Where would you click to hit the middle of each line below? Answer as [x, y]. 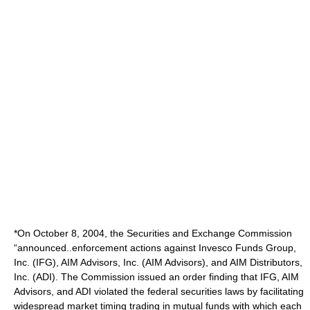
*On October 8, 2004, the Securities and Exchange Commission [153, 233]
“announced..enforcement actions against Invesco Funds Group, [155, 248]
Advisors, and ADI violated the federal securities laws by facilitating [159, 291]
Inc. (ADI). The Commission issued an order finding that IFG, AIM [156, 277]
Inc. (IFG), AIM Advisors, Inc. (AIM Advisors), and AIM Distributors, [158, 262]
